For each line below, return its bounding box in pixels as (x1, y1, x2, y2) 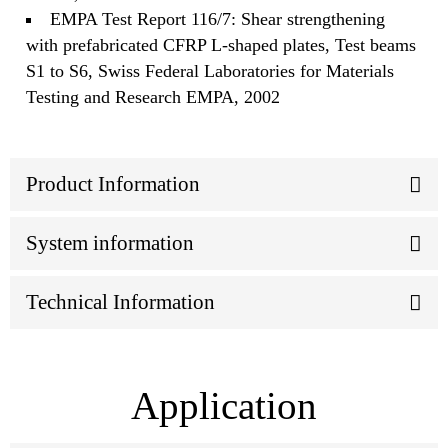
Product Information (26, 171, 200, 196)
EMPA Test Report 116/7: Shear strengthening (50, 8, 386, 29)
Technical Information (26, 289, 215, 314)
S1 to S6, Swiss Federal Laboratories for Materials (26, 60, 394, 81)
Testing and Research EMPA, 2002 (26, 86, 280, 107)
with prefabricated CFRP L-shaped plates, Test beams (26, 34, 416, 55)
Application (131, 383, 317, 427)
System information (26, 230, 194, 255)
